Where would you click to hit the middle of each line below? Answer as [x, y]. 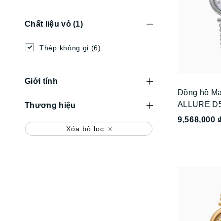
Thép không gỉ [64, 48]
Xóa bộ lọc [85, 129]
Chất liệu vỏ [49, 24]
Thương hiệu [50, 105]
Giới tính [41, 81]
